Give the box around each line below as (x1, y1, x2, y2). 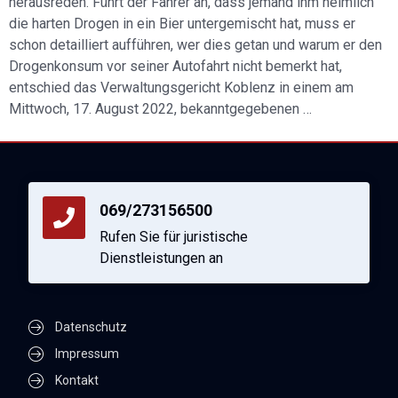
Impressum (54, 346, 119, 362)
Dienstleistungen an (99, 250, 223, 267)
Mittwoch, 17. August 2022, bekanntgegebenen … (9, 100, 312, 118)
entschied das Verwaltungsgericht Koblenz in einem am (9, 79, 354, 97)
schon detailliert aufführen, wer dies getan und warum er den (9, 36, 382, 54)
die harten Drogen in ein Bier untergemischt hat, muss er (9, 15, 355, 33)
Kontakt (54, 373, 99, 388)
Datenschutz (54, 320, 127, 335)
